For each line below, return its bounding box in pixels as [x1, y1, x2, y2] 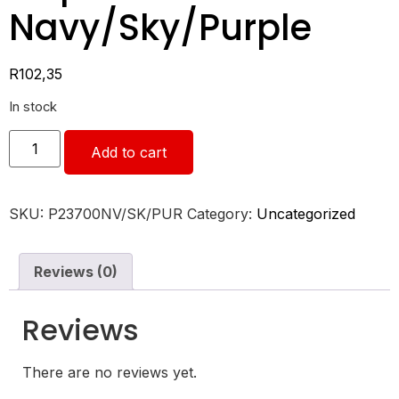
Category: [187, 204, 256, 223]
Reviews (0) [34, 262, 118, 281]
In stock [9, 99, 57, 116]
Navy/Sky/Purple [9, 3, 312, 53]
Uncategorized [256, 204, 355, 223]
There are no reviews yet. [22, 362, 197, 381]
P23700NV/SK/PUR [48, 204, 183, 223]
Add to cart [91, 142, 167, 161]
